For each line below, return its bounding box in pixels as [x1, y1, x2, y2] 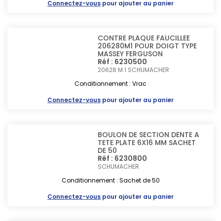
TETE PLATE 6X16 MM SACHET [98, 138, 196, 147]
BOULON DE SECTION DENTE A [98, 130, 200, 140]
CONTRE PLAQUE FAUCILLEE [98, 33, 190, 43]
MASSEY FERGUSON [98, 49, 163, 59]
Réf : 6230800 [98, 153, 147, 163]
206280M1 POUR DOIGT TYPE [98, 41, 197, 51]
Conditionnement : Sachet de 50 [61, 176, 160, 184]
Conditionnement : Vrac [74, 79, 147, 88]
